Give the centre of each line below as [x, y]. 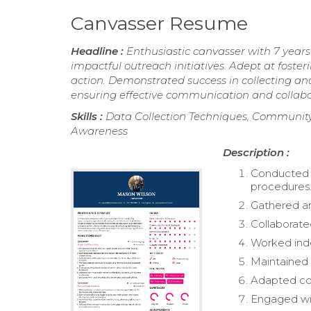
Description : [257, 152]
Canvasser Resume [159, 23]
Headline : [99, 51]
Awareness [99, 131]
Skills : [88, 116]
